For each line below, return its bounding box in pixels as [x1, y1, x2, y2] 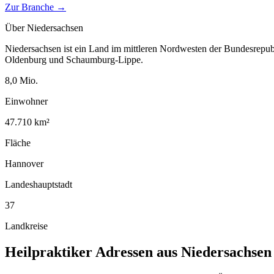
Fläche [5, 137, 31, 148]
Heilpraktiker [5, 243, 92, 260]
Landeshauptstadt [5, 179, 72, 190]
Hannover [5, 158, 43, 169]
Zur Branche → [5, 1, 66, 12]
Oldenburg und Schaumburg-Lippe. [5, 54, 143, 65]
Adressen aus [92, 243, 181, 260]
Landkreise [5, 220, 48, 231]
